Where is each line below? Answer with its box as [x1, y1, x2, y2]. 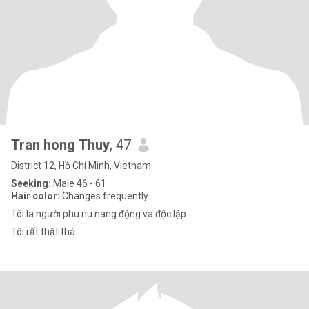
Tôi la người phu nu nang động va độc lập [11, 208, 186, 219]
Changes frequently [60, 190, 148, 201]
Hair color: [11, 190, 60, 201]
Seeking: [11, 178, 51, 189]
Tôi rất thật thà [11, 226, 75, 237]
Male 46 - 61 [51, 178, 106, 189]
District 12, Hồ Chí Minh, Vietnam [11, 160, 151, 171]
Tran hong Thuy [11, 137, 110, 153]
